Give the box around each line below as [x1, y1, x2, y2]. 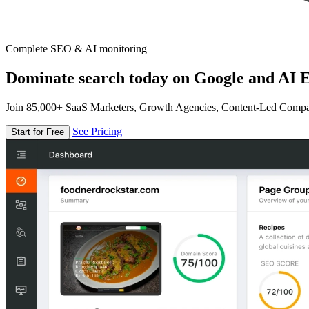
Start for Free [11, 126, 64, 137]
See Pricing [72, 125, 122, 137]
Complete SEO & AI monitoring [6, 43, 147, 54]
